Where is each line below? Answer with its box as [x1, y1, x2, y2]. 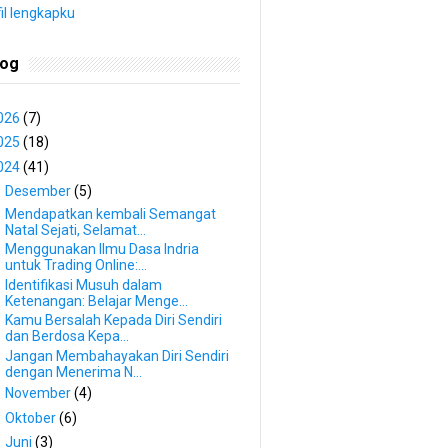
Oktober [5, 409, 59, 426]
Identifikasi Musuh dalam [5, 276, 162, 293]
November [5, 385, 74, 402]
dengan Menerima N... [5, 363, 142, 380]
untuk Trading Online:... [5, 257, 147, 274]
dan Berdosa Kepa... [5, 328, 129, 345]
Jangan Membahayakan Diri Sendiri [5, 347, 229, 364]
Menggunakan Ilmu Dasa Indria [5, 241, 199, 258]
